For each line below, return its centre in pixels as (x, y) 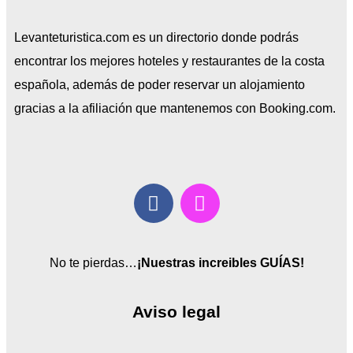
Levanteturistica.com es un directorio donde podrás (156, 38)
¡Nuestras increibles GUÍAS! (220, 263)
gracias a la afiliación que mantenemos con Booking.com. (175, 109)
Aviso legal (176, 312)
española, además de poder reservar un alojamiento (160, 85)
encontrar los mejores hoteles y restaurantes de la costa (169, 61)
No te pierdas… (93, 263)
